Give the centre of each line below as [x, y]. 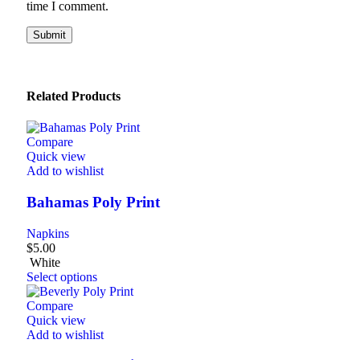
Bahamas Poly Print [93, 202]
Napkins [48, 233]
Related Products [74, 96]
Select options [62, 276]
